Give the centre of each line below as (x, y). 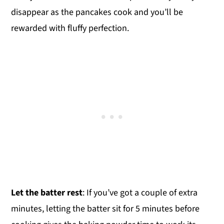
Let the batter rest (47, 193)
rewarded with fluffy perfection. (70, 28)
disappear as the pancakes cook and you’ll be (97, 12)
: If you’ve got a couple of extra (140, 193)
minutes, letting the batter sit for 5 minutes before (105, 209)
